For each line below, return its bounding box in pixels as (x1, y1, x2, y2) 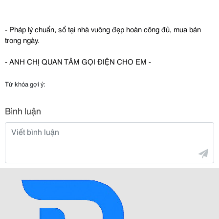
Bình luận (5, 104, 41, 117)
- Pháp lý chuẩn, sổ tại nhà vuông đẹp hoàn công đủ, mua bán (5, 23, 201, 34)
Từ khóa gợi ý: (5, 79, 45, 88)
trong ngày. (5, 34, 39, 45)
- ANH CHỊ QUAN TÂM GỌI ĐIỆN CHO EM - (5, 56, 151, 66)
